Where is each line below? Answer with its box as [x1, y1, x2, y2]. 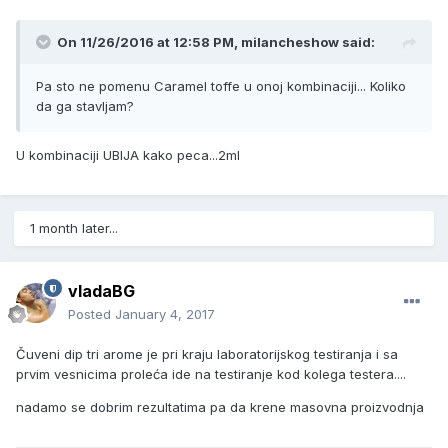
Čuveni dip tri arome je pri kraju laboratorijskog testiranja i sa [16, 346, 398, 363]
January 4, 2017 [115, 306, 215, 323]
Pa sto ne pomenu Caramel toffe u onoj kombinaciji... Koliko [36, 78, 406, 95]
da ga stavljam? [36, 98, 138, 115]
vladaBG [68, 281, 135, 302]
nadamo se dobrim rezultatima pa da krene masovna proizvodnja [16, 399, 424, 416]
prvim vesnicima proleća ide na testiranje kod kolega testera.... [16, 366, 406, 383]
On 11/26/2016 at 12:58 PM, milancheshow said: [57, 34, 375, 51]
